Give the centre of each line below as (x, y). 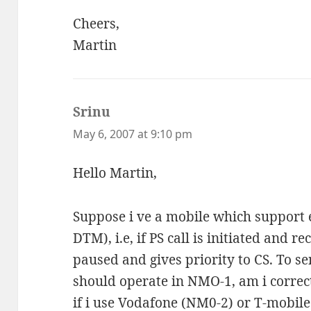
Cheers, (96, 23)
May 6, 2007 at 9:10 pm (133, 134)
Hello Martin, (115, 173)
